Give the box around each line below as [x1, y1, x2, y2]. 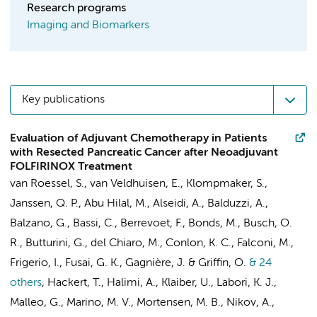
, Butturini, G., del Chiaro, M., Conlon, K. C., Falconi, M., [20, 238, 294, 249]
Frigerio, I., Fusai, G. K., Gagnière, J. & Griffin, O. [10, 258, 246, 269]
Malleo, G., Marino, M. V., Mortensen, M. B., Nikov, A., [10, 297, 275, 309]
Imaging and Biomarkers [27, 20, 149, 31]
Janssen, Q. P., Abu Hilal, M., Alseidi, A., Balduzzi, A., [10, 198, 268, 209]
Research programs [27, 3, 126, 14]
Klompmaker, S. [186, 178, 265, 190]
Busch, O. [243, 218, 292, 229]
